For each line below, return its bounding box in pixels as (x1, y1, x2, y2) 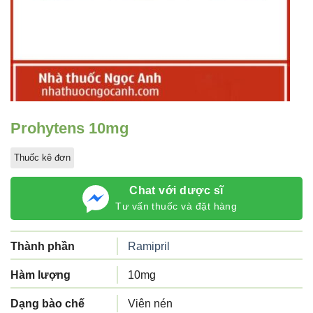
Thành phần (10, 240, 75, 252)
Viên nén (128, 298, 173, 310)
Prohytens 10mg (10, 119, 129, 137)
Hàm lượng (10, 269, 71, 281)
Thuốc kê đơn (14, 152, 71, 163)
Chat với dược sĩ (129, 184, 224, 196)
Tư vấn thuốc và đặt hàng (115, 201, 238, 212)
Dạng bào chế (10, 298, 85, 310)
